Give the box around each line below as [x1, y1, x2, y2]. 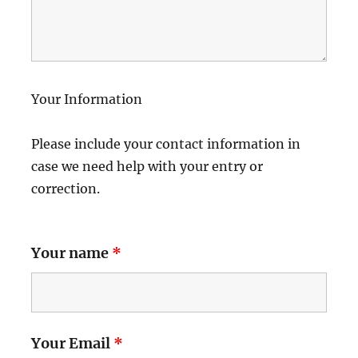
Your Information [31, 90, 143, 107]
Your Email [31, 333, 114, 352]
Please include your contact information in [31, 135, 301, 152]
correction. [31, 180, 104, 197]
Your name [31, 243, 113, 262]
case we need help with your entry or [31, 157, 264, 174]
